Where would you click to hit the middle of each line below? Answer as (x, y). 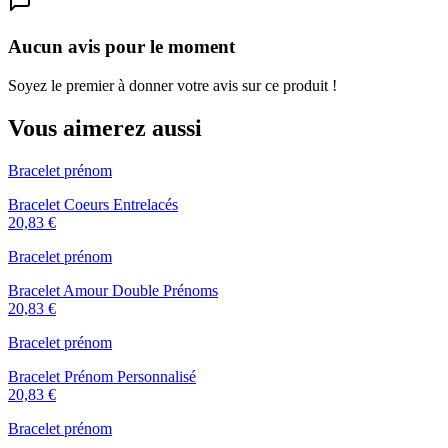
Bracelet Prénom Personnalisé (102, 376)
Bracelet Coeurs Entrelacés (93, 204)
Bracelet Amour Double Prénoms (113, 290)
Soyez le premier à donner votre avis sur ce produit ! (172, 85)
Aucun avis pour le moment (121, 47)
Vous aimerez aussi (105, 127)
